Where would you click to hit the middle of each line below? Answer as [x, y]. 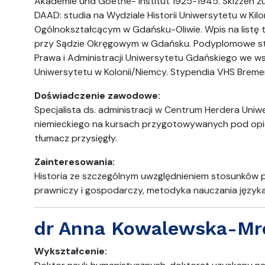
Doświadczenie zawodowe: [97, 96]
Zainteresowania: [75, 162]
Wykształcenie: [71, 251]
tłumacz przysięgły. [76, 138]
